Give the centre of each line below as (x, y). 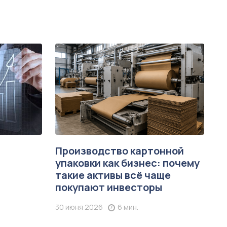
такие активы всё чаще (113, 175)
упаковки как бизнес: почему (128, 163)
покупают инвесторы (109, 187)
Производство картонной (120, 150)
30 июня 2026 (79, 207)
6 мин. (128, 207)
